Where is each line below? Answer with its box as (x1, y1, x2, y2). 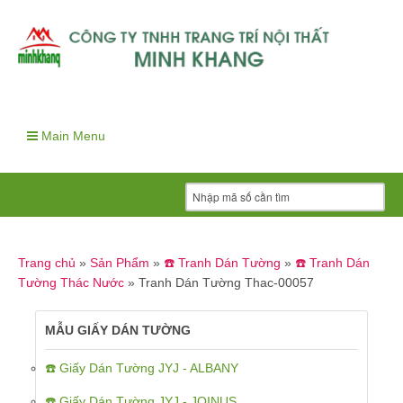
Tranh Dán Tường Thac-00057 (139, 275, 314, 291)
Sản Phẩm (90, 255, 149, 271)
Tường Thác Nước (18, 275, 124, 291)
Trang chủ (18, 255, 76, 271)
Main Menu (38, 129, 105, 144)
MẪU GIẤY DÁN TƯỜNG (45, 323, 191, 338)
